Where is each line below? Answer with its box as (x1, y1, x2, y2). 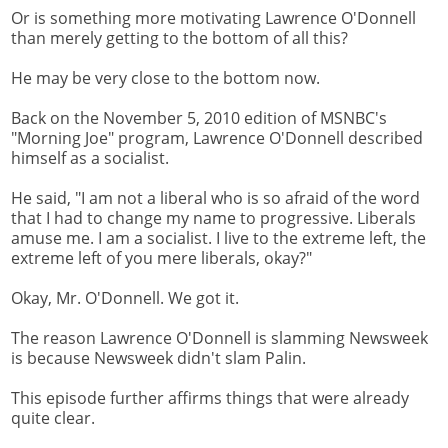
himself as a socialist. (11, 147, 169, 170)
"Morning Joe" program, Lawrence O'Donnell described (11, 127, 423, 150)
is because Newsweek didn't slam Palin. (11, 347, 306, 370)
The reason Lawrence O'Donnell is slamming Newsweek (11, 327, 428, 350)
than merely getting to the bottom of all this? (11, 27, 348, 50)
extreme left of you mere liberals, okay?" (11, 247, 312, 270)
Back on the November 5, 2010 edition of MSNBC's (11, 107, 387, 130)
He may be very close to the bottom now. (11, 67, 320, 90)
